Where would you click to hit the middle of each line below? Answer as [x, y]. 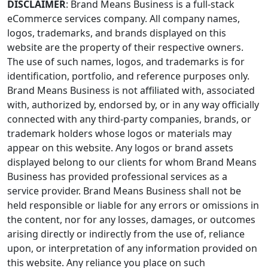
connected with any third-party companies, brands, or [129, 119]
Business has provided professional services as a [117, 176]
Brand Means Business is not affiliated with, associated [131, 90]
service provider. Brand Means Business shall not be [124, 191]
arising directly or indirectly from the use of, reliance [126, 234]
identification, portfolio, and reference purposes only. [128, 76]
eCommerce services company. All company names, [124, 18]
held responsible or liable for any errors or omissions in [133, 205]
